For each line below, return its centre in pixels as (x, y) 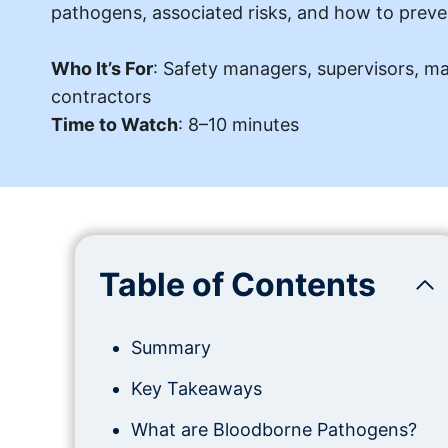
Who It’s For (102, 68)
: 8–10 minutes (238, 124)
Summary (170, 347)
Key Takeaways (196, 388)
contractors (101, 96)
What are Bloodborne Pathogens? (273, 429)
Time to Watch (114, 124)
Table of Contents (237, 284)
